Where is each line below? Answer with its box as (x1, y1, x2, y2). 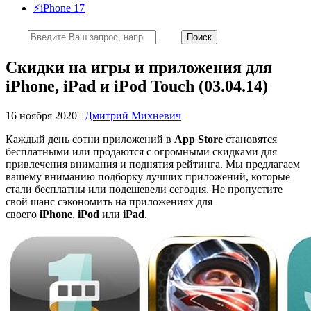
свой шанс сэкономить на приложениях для (6, 195, 212, 208)
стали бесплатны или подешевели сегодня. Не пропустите (6, 183, 283, 195)
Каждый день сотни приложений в (6, 133, 174, 145)
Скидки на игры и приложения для (6, 58, 272, 76)
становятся (223, 133, 277, 145)
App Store (174, 133, 223, 145)
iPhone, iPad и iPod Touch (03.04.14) (6, 76, 268, 95)
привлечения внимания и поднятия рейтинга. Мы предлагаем (6, 158, 300, 170)
